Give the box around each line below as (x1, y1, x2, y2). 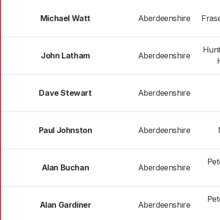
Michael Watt (40, 13, 91, 23)
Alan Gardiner (39, 200, 91, 210)
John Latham (41, 51, 90, 60)
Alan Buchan (41, 163, 89, 172)
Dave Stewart (39, 88, 92, 98)
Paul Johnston (38, 125, 92, 135)
